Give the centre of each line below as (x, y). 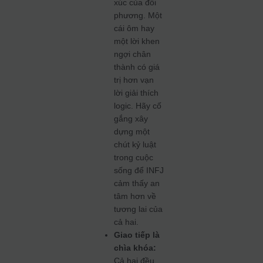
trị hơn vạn (134, 80)
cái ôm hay (134, 28)
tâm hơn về (135, 196)
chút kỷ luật (135, 144)
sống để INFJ (139, 170)
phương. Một (138, 15)
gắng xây (131, 119)
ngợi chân (133, 54)
